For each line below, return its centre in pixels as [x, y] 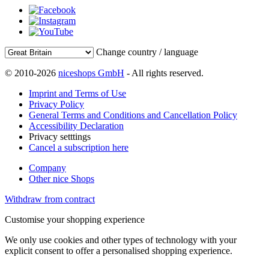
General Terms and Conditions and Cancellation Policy [133, 115]
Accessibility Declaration [76, 125]
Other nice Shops [62, 178]
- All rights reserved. [164, 73]
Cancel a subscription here [79, 147]
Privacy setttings [60, 136]
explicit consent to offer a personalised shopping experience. [119, 250]
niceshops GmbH [91, 73]
